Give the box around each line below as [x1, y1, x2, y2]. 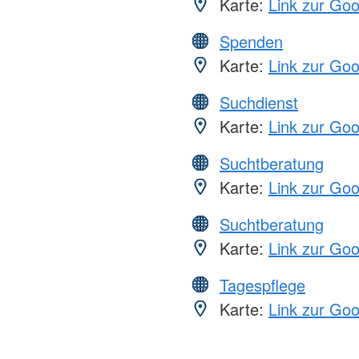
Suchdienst [220, 91, 298, 115]
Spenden [220, 30, 283, 54]
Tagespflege [220, 273, 305, 297]
